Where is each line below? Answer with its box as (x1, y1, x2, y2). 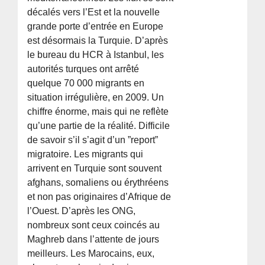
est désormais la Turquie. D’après (27, 35, 169, 46)
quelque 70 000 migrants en (27, 78, 145, 89)
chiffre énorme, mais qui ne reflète (27, 106, 169, 117)
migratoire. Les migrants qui (27, 149, 144, 160)
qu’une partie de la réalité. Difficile (27, 121, 170, 131)
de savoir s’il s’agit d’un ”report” (27, 135, 159, 146)
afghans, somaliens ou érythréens (27, 177, 169, 188)
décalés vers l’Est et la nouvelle (27, 7, 160, 18)
